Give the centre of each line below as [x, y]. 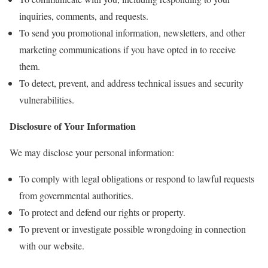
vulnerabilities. [47, 100]
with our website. [52, 246]
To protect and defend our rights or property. [102, 212]
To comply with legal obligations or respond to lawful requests [137, 179]
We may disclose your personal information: [92, 152]
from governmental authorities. [76, 195]
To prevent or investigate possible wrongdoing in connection [133, 229]
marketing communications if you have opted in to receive [127, 49]
